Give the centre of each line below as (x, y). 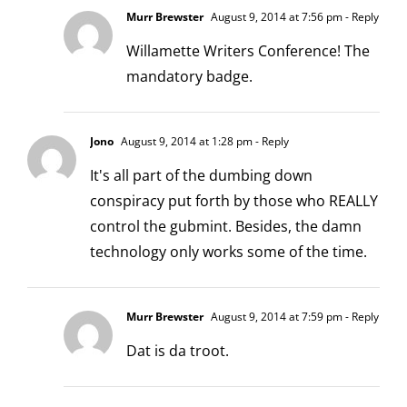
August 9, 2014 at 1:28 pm (185, 141)
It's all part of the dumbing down (201, 175)
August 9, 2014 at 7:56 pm (275, 16)
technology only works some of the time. (228, 251)
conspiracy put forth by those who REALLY (234, 200)
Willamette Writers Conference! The (248, 50)
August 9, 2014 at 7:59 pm (275, 316)
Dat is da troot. (178, 350)
